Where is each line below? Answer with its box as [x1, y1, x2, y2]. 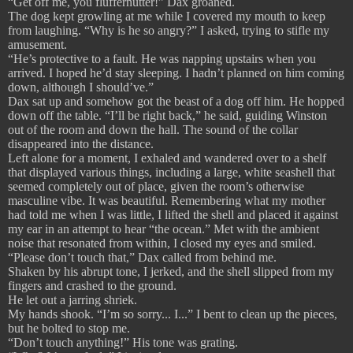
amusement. [8, 38, 67, 52]
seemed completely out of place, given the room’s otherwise [8, 180, 304, 194]
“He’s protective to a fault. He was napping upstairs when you [8, 52, 316, 66]
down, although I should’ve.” [8, 80, 154, 95]
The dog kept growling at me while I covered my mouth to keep [8, 9, 325, 24]
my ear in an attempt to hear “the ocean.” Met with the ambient [8, 222, 319, 236]
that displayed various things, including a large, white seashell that [8, 165, 335, 180]
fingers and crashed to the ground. [8, 279, 180, 293]
